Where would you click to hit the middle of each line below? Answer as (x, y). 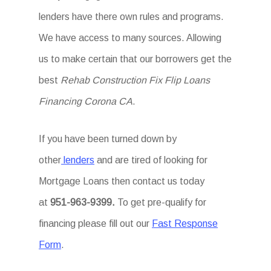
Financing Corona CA (86, 101)
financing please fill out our (96, 224)
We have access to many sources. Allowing (130, 38)
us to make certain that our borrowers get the (135, 59)
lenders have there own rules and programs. (132, 17)
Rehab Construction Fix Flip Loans (135, 80)
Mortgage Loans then (85, 181)
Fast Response (185, 224)
